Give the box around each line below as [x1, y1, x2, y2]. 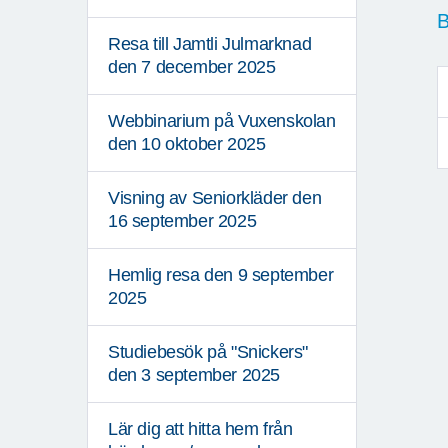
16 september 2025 [108, 211, 257, 232]
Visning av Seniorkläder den [108, 188, 322, 209]
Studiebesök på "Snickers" [108, 342, 309, 363]
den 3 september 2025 [108, 365, 281, 386]
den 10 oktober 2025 [108, 134, 266, 155]
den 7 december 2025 [108, 57, 276, 78]
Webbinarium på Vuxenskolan [108, 111, 336, 132]
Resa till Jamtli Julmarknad [108, 34, 312, 55]
